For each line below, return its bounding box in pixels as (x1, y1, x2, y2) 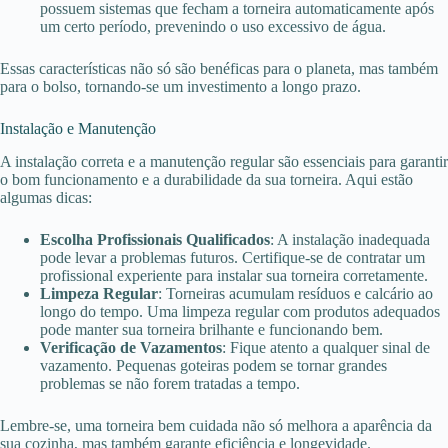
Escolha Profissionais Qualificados (40, 230, 270, 248)
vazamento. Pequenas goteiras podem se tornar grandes (40, 356, 387, 374)
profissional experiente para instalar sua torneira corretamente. (40, 266, 428, 284)
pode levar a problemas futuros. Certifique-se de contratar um (40, 248, 425, 266)
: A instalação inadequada (270, 230, 430, 248)
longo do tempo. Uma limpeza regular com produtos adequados (40, 302, 440, 320)
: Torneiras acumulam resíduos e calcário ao (158, 284, 433, 302)
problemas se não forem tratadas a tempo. (40, 374, 300, 392)
